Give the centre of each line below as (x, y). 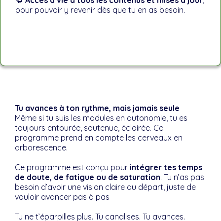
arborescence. (41, 147)
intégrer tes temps (166, 167)
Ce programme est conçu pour (72, 167)
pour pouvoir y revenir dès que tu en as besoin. (100, 10)
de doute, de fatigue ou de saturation (88, 177)
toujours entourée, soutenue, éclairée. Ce (89, 128)
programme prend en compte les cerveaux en (99, 138)
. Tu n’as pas (182, 177)
